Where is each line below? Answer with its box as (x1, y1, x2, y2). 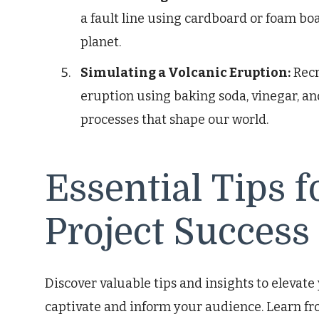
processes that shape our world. (80, 112, 268, 128)
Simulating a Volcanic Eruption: (80, 65, 291, 81)
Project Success (45, 212, 310, 253)
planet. (80, 34, 121, 51)
